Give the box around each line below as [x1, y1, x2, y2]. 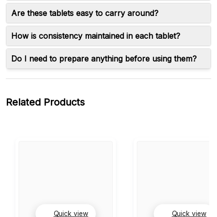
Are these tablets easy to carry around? [11, 8, 158, 18]
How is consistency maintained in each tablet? [11, 31, 180, 41]
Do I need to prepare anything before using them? [11, 53, 197, 63]
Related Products [6, 96, 85, 108]
